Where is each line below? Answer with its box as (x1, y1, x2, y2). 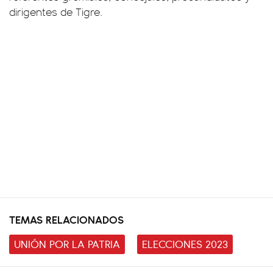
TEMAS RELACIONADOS (9, 211, 124, 227)
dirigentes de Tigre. (9, 4, 102, 19)
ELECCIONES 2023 (142, 236, 228, 251)
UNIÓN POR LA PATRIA (14, 236, 120, 251)
